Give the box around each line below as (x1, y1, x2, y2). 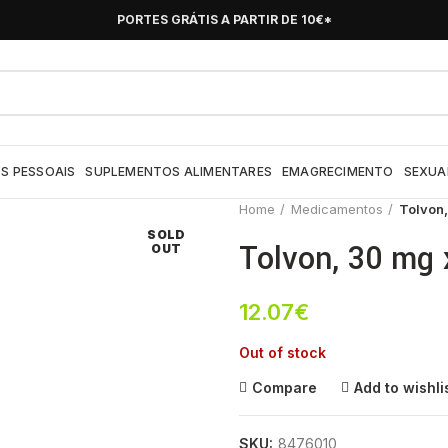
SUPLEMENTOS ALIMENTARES (85, 164, 273, 179)
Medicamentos (291, 201, 383, 217)
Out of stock (239, 344, 326, 361)
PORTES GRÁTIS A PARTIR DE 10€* (116, 12, 332, 27)
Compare (252, 379, 317, 396)
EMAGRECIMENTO (282, 164, 394, 179)
